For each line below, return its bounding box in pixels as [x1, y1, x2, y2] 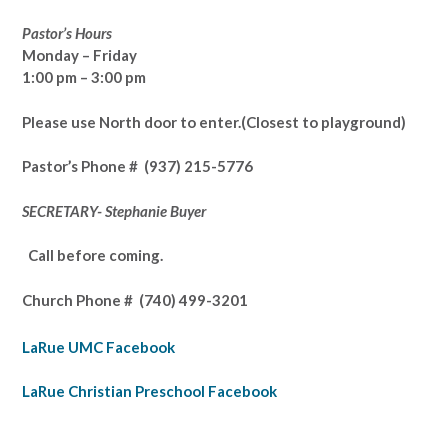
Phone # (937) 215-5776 [81, 157, 253, 176]
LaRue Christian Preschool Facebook [22, 382, 277, 401]
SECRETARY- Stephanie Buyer [22, 201, 206, 220]
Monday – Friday [22, 46, 137, 65]
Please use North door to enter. [22, 112, 241, 131]
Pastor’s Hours [22, 24, 112, 43]
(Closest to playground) [241, 112, 406, 131]
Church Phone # [22, 290, 139, 309]
